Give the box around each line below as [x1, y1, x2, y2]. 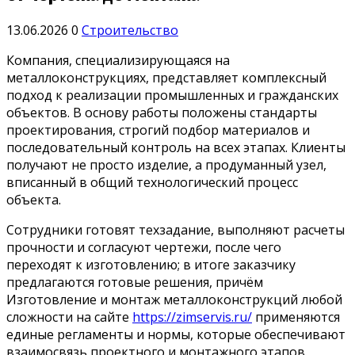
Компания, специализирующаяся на [6, 51, 230, 69]
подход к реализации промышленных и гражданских [6, 86, 338, 104]
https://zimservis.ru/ [132, 307, 252, 326]
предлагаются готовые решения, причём [6, 273, 263, 291]
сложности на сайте [6, 307, 132, 326]
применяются [252, 307, 340, 326]
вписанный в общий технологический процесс [6, 173, 298, 191]
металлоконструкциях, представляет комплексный [6, 68, 326, 86]
